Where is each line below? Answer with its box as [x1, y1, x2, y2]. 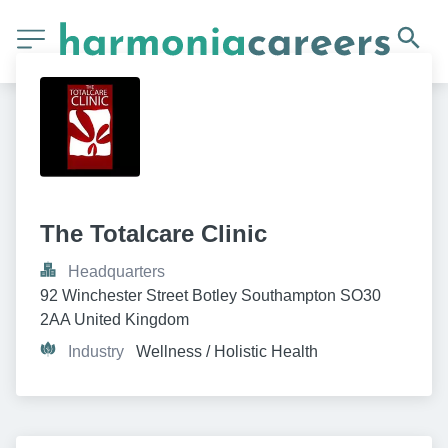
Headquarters [68, 262, 165, 280]
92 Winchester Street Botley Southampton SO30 [40, 286, 381, 304]
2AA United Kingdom [40, 310, 189, 328]
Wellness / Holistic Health [136, 342, 318, 360]
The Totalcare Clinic [40, 219, 267, 247]
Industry [68, 342, 124, 360]
